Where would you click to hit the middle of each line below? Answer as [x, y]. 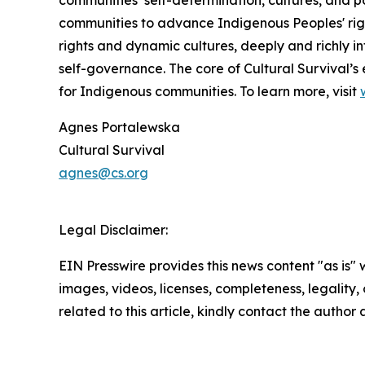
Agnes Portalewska [119, 127]
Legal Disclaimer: [113, 229]
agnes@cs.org [103, 172]
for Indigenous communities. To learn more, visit [209, 91]
